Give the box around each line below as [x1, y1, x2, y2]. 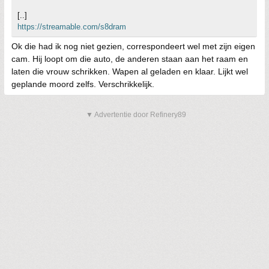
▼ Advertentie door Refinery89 [86, 110, 186, 119]
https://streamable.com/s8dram [17, 22, 126, 31]
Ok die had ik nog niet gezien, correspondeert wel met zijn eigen [11, 41, 255, 51]
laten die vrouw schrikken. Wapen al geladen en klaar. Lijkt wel [11, 66, 248, 76]
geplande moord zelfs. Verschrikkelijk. [11, 79, 154, 89]
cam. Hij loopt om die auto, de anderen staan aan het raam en [11, 53, 248, 64]
